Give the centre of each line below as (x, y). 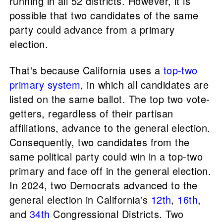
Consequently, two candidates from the (99, 142)
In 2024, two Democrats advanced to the (103, 185)
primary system (45, 84)
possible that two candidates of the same (104, 15)
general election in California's (80, 199)
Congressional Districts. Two (117, 214)
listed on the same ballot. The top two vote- (110, 99)
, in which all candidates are (145, 84)
